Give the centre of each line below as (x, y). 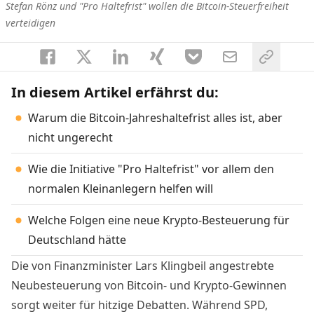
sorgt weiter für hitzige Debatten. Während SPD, (139, 305)
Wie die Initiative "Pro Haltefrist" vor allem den (151, 169)
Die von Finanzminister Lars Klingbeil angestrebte (143, 265)
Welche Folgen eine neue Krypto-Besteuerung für (159, 220)
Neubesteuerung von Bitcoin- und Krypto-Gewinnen (149, 285)
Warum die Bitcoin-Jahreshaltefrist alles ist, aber (155, 117)
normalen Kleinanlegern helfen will (121, 188)
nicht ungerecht (70, 137)
